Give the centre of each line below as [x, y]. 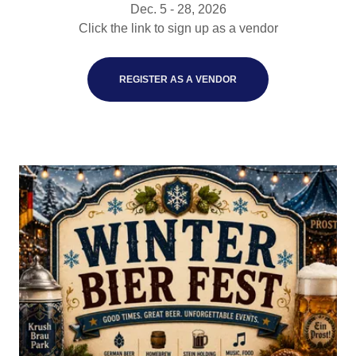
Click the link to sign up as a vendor [178, 29]
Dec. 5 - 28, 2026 [178, 10]
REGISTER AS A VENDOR [178, 80]
